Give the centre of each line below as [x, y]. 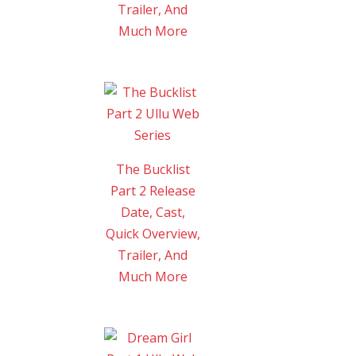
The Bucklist [153, 169]
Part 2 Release [153, 190]
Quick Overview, [153, 233]
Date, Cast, [153, 212]
